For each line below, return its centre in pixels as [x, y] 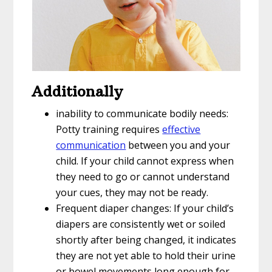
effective [182, 129]
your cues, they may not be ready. [132, 192]
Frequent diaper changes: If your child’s [145, 208]
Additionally [77, 91]
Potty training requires [109, 129]
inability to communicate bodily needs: [142, 113]
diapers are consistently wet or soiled [141, 224]
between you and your [178, 145]
